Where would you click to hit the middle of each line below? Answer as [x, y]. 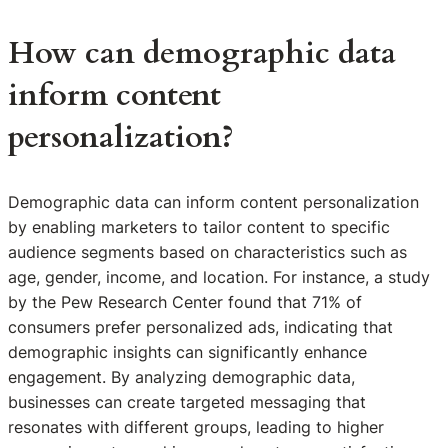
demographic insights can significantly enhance [187, 351]
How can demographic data [202, 53]
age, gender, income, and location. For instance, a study [219, 276]
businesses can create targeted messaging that [187, 401]
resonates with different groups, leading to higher [196, 426]
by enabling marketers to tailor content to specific [199, 226]
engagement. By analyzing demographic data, [181, 376]
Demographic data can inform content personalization [213, 201]
